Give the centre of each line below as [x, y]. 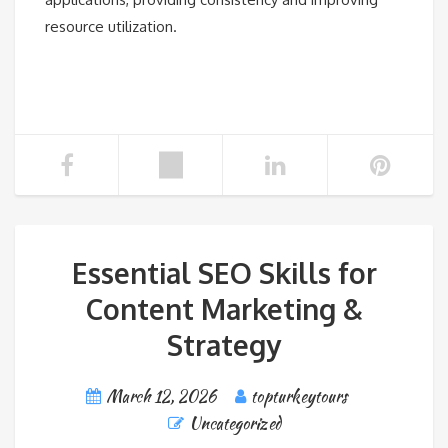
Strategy [224, 345]
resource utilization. [111, 27]
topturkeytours [299, 397]
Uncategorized [234, 424]
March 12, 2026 [161, 397]
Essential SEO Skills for [224, 273]
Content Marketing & [224, 309]
